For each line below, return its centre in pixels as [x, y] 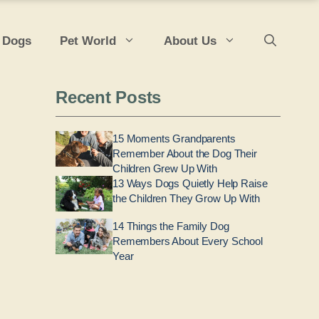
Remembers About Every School [188, 241]
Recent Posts [109, 97]
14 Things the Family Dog [171, 226]
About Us [190, 41]
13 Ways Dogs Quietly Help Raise [190, 183]
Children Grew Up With [165, 168]
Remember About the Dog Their [185, 153]
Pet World [88, 41]
